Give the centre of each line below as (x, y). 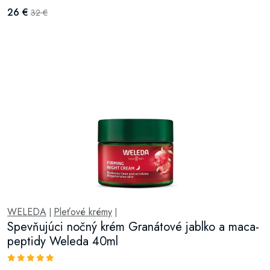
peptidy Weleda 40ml (63, 241)
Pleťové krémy (83, 212)
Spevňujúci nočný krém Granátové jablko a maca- (133, 227)
